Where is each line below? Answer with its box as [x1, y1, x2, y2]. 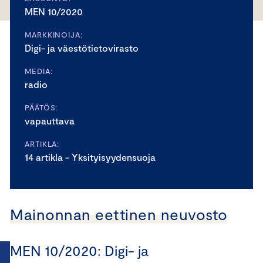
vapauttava [25, 115, 75, 126]
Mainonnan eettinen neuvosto [10, 205, 228, 223]
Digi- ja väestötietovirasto [25, 42, 139, 53]
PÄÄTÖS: [25, 103, 58, 112]
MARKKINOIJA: [25, 30, 83, 39]
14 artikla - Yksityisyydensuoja [25, 151, 156, 163]
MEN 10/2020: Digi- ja [10, 242, 149, 259]
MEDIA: [25, 66, 53, 76]
